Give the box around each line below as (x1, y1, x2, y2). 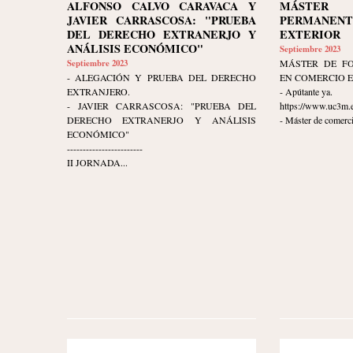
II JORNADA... (67, 156, 128, 169)
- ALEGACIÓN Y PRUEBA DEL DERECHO (67, 71, 256, 84)
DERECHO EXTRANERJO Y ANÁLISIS (67, 113, 256, 127)
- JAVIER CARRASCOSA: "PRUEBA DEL (67, 99, 256, 113)
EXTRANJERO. (67, 85, 130, 98)
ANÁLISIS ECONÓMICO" (67, 40, 203, 58)
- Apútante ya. (280, 85, 333, 98)
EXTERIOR (280, 26, 340, 43)
